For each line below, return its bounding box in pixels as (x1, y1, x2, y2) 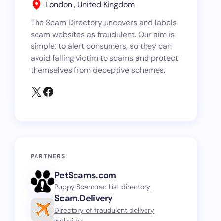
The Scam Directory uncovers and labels (31, 17, 177, 28)
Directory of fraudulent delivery (54, 205, 154, 215)
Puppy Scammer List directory (54, 183, 150, 192)
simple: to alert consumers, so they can (31, 40, 172, 51)
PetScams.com (54, 169, 116, 182)
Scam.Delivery (54, 192, 113, 204)
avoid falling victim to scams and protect (31, 52, 178, 63)
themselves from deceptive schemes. (31, 64, 165, 75)
